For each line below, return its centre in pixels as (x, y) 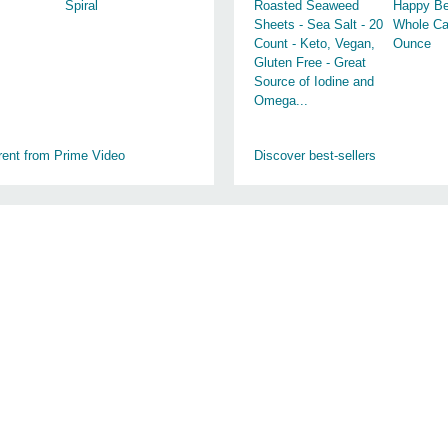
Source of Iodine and (314, 81)
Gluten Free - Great (310, 62)
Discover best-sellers (315, 155)
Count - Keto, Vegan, (314, 43)
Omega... (281, 100)
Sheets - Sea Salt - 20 (318, 24)
